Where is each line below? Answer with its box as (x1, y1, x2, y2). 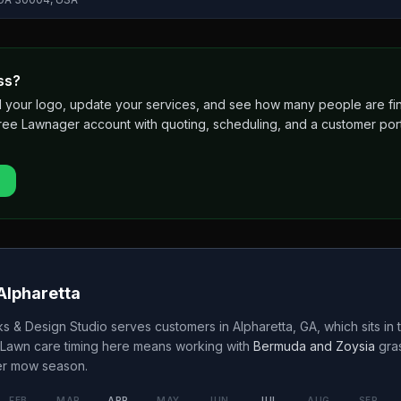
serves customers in (107, 319, 233, 334)
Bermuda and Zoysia (253, 338, 375, 354)
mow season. (7, 358, 88, 373)
